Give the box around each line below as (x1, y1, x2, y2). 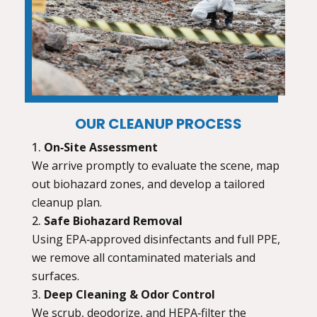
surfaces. (31, 267, 79, 284)
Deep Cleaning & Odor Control (43, 286, 215, 302)
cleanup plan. (31, 194, 102, 210)
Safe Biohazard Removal (43, 212, 183, 229)
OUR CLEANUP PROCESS (74, 113, 242, 134)
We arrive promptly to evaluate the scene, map (31, 157, 279, 173)
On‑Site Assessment (43, 139, 158, 155)
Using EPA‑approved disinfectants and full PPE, (31, 231, 280, 247)
